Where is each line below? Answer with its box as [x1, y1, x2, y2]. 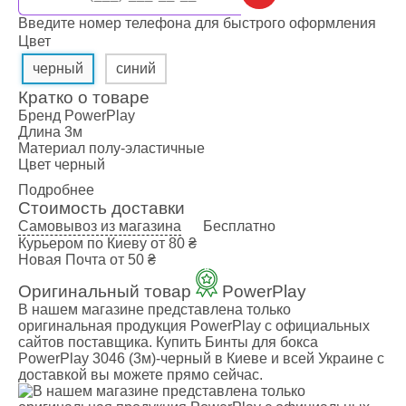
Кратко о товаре [18, 88, 150, 107]
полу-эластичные [89, 140, 205, 156]
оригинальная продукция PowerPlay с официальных [18, 318, 370, 333]
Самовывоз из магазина [18, 218, 181, 234]
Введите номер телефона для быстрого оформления [18, 15, 376, 31]
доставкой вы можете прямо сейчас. [18, 367, 263, 382]
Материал [18, 140, 85, 156]
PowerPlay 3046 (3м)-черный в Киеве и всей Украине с [18, 351, 384, 366]
